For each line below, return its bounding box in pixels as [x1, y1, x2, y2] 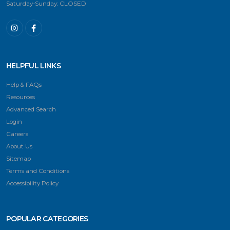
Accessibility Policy [6, 180, 59, 187]
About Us [6, 143, 32, 150]
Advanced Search [6, 106, 56, 113]
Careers [6, 130, 28, 138]
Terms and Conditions [6, 167, 69, 175]
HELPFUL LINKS [6, 61, 61, 71]
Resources [6, 93, 35, 101]
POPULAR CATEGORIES [6, 214, 88, 224]
